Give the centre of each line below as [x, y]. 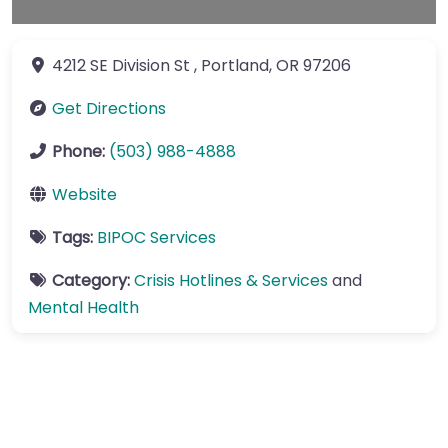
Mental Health [83, 307]
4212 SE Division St [121, 65]
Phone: [80, 151]
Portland [235, 65]
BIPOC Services [156, 237]
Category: [93, 280]
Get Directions [109, 108]
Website [84, 194]
